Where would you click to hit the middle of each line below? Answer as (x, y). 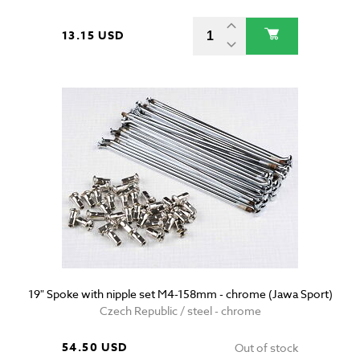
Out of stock (266, 348)
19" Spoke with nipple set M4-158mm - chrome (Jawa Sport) (180, 294)
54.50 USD (95, 348)
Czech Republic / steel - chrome (180, 311)
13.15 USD (93, 36)
